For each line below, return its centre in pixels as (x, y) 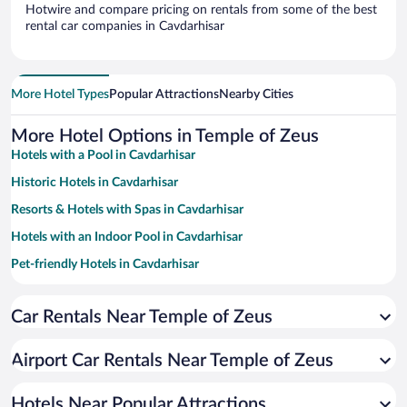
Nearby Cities (256, 94)
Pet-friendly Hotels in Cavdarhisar (105, 264)
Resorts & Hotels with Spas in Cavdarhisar (127, 209)
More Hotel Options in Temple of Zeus (165, 136)
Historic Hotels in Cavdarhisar (94, 182)
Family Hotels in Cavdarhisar (90, 291)
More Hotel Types (60, 94)
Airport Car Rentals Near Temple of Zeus (172, 360)
